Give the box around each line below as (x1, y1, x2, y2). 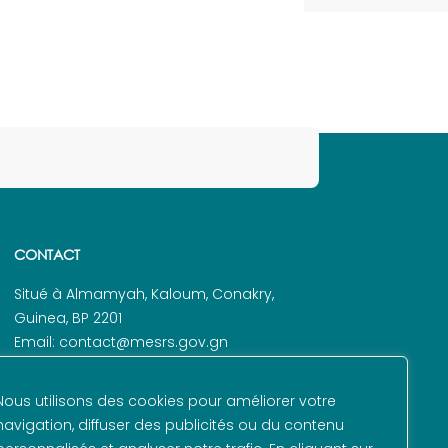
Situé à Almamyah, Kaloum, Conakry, (14, 284, 274, 305)
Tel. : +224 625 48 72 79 (14, 356, 172, 377)
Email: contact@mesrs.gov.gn (14, 332, 228, 353)
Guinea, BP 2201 (14, 308, 122, 329)
